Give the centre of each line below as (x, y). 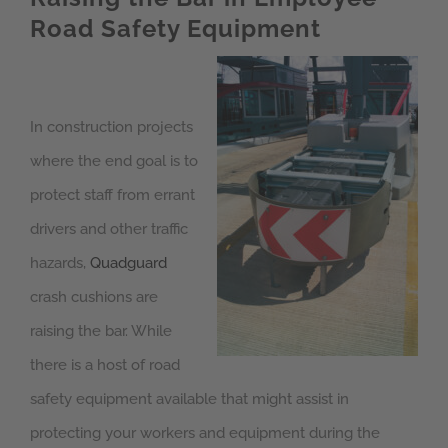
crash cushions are (94, 297)
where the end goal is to (114, 161)
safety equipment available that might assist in (189, 399)
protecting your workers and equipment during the (205, 433)
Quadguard (128, 263)
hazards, (60, 263)
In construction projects (111, 127)
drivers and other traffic (109, 229)
